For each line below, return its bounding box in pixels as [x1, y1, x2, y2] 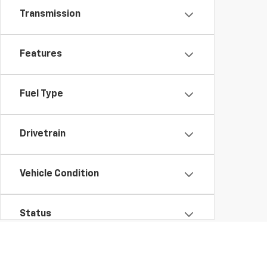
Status [20, 209, 51, 219]
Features [20, 49, 62, 59]
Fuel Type [20, 89, 63, 99]
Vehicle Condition [20, 169, 99, 179]
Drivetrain [20, 129, 66, 139]
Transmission [20, 10, 80, 19]
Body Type [20, 249, 67, 259]
